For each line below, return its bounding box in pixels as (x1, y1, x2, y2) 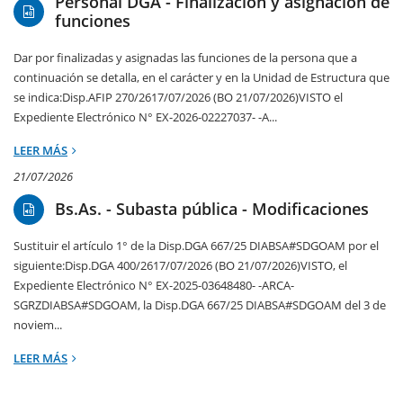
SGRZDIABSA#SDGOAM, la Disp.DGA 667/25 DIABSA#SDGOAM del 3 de (13, 297, 386, 314)
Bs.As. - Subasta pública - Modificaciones (55, 198, 369, 220)
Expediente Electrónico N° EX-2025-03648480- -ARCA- (13, 277, 294, 294)
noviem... (13, 317, 62, 334)
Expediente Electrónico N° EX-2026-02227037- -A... (13, 109, 277, 126)
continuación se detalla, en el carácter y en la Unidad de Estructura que (13, 69, 390, 86)
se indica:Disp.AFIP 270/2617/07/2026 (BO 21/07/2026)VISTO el (13, 89, 343, 106)
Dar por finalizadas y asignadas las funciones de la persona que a (13, 49, 357, 67)
